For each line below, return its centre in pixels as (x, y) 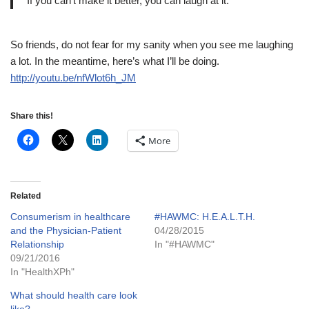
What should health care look (74, 296)
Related (26, 196)
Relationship (37, 245)
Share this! (32, 116)
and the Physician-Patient (66, 231)
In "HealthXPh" (42, 272)
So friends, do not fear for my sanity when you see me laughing (152, 45)
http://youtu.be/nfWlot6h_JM (73, 78)
